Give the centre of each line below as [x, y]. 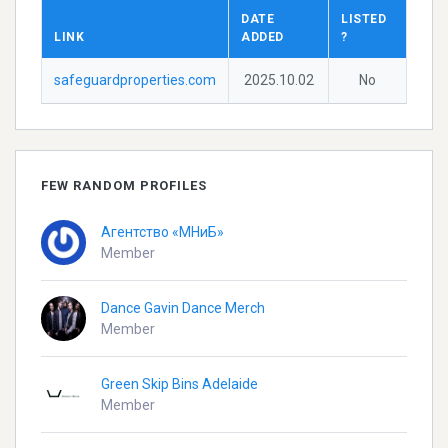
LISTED [363, 19]
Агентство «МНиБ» [162, 231]
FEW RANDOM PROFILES [124, 186]
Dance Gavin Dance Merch [183, 307]
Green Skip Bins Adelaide [179, 383]
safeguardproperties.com [135, 80]
